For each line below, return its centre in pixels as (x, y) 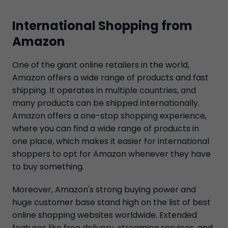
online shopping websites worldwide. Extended (105, 215)
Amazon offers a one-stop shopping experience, (109, 116)
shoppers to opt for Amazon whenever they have (111, 154)
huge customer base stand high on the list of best (111, 202)
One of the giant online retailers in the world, (101, 65)
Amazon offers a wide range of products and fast (110, 78)
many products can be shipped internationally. (106, 103)
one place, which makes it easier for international (111, 141)
